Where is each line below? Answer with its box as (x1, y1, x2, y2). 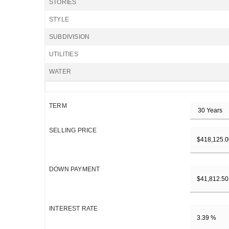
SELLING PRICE (49, 127, 97, 134)
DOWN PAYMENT (49, 166, 100, 173)
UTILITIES (49, 51, 78, 58)
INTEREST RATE (49, 204, 98, 212)
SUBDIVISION (49, 33, 90, 40)
